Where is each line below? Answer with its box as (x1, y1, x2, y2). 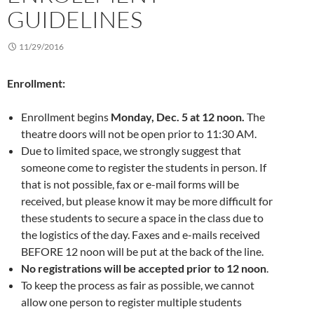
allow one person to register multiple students (21, 294, 242, 308)
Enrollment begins (21, 109, 111, 123)
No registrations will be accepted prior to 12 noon (21, 261, 266, 275)
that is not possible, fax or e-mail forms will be (21, 177, 239, 191)
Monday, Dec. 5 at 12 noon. (111, 109, 245, 123)
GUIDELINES (7, 4, 142, 34)
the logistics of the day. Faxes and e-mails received (21, 227, 260, 241)
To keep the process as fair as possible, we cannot (21, 278, 254, 292)
